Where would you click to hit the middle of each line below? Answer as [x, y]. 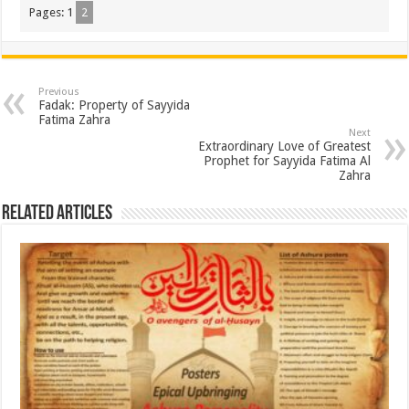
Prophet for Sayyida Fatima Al [287, 161]
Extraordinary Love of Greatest [284, 147]
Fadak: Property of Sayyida [115, 105]
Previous [59, 92]
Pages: [48, 13]
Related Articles [58, 215]
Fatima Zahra [75, 120]
